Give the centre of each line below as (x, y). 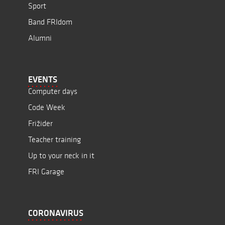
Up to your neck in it (61, 155)
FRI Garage (46, 171)
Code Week (47, 107)
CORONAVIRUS (56, 213)
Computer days (53, 91)
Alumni (40, 38)
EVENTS (43, 79)
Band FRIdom (50, 22)
